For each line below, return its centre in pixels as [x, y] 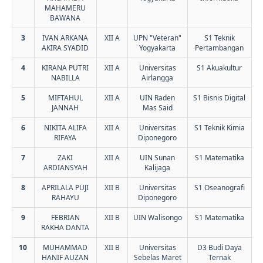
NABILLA [65, 77]
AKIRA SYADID [65, 48]
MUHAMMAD [65, 247]
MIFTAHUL [65, 97]
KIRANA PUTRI [65, 68]
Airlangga [157, 77]
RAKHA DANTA [65, 227]
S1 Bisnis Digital [219, 97]
